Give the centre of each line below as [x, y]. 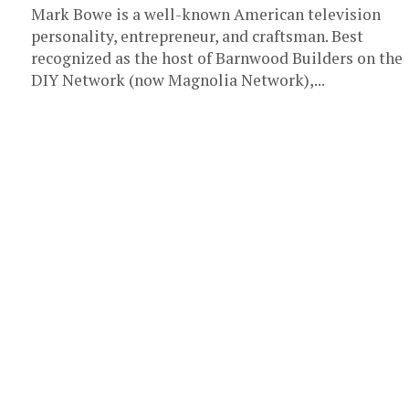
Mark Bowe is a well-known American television [206, 14]
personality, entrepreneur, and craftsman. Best [197, 36]
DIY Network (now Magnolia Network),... [178, 80]
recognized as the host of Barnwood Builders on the [217, 58]
